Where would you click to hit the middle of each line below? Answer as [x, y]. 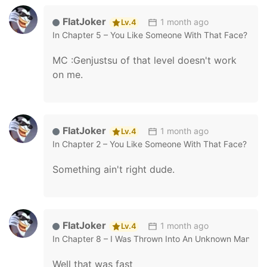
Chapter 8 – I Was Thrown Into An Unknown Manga [161, 239]
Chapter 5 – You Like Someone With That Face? [155, 35]
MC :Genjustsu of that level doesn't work [145, 60]
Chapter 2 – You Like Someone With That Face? [154, 144]
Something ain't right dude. [114, 169]
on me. [68, 74]
